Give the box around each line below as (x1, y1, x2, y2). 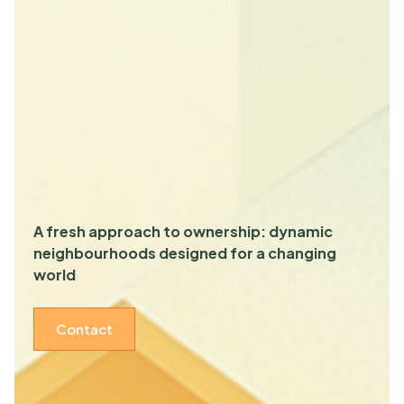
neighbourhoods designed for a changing (32, 243, 336, 262)
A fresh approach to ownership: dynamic (32, 221, 333, 241)
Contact (55, 319, 113, 337)
